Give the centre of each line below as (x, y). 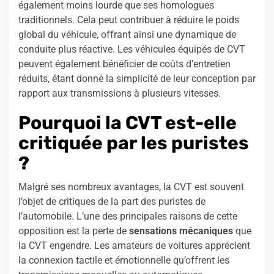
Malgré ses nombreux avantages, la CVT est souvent (131, 187)
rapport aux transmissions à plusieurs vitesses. (120, 94)
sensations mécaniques (181, 231)
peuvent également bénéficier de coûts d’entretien (124, 64)
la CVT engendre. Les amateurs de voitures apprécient (134, 246)
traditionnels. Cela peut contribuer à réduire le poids (129, 20)
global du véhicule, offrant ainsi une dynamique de (127, 35)
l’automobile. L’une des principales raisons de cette (128, 217)
